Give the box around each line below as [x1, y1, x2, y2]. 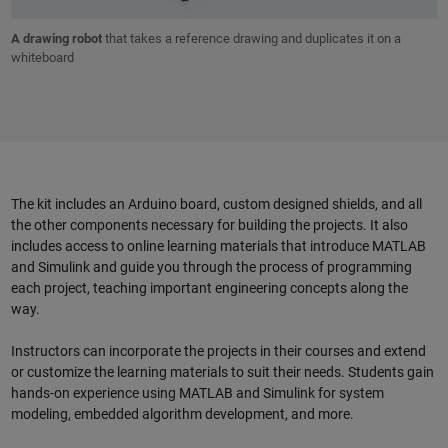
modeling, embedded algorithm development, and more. [10, 406, 354, 423]
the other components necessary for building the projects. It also [10, 217, 408, 234]
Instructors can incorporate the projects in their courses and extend [10, 343, 426, 360]
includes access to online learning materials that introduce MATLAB [10, 238, 426, 255]
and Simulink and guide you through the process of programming [10, 259, 412, 276]
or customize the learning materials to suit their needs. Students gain [10, 364, 434, 381]
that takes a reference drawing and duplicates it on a [101, 31, 401, 47]
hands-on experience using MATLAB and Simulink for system [10, 385, 384, 402]
